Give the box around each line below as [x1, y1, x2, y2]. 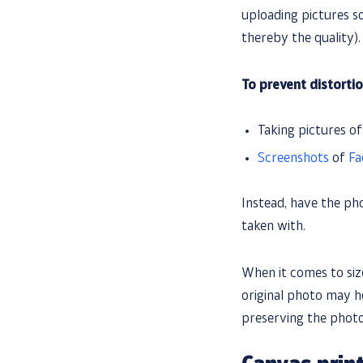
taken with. [241, 220, 305, 234]
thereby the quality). [241, 32, 361, 46]
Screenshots [258, 152, 329, 166]
